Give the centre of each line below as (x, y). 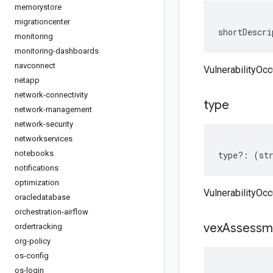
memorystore (38, 7)
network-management (53, 109)
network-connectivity (51, 95)
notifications (37, 168)
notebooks (34, 153)
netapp (27, 80)
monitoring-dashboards (57, 51)
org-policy (33, 241)
